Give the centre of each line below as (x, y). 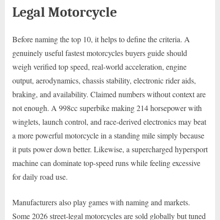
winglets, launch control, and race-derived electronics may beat (109, 122)
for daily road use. (40, 177)
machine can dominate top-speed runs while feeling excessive (106, 163)
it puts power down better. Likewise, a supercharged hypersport (110, 149)
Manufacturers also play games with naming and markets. (101, 202)
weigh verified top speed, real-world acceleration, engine (99, 67)
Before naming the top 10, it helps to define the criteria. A (101, 39)
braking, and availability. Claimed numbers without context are (109, 94)
